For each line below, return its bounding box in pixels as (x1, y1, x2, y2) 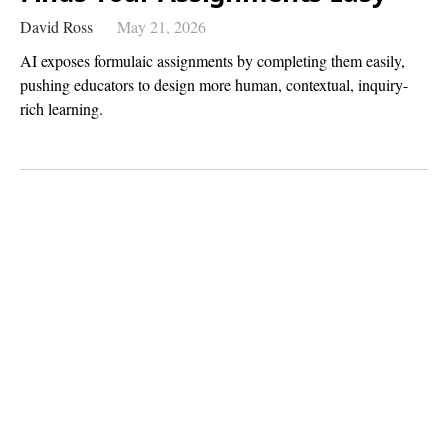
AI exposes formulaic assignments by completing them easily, (20, 49, 405, 71)
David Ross (20, 15, 93, 37)
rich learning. (20, 97, 103, 119)
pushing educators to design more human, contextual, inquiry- (20, 73, 408, 95)
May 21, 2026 (117, 15, 206, 37)
